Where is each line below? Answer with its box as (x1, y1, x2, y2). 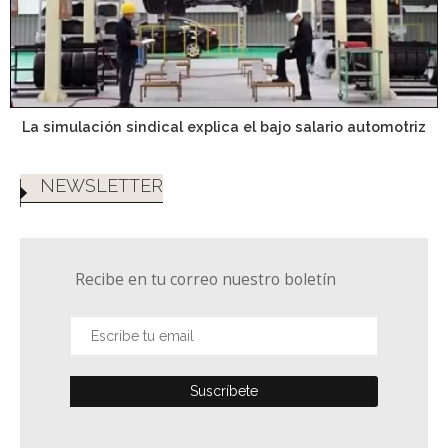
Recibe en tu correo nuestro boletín (75, 269, 336, 291)
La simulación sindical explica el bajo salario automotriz (22, 117, 426, 135)
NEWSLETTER (40, 175, 163, 197)
